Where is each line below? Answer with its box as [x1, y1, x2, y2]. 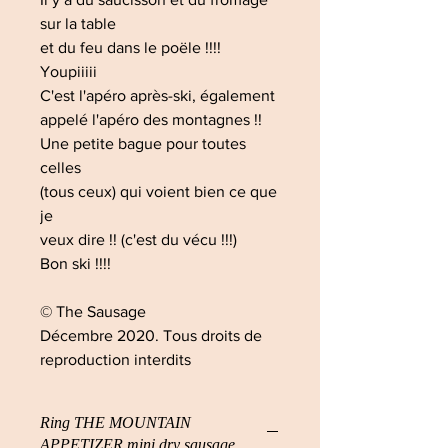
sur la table [40, 15, 120, 32]
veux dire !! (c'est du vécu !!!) [40, 231, 241, 248]
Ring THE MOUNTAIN [40, 414, 191, 431]
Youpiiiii [40, 63, 101, 80]
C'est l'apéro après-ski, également [40, 87, 279, 104]
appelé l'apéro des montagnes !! [40, 111, 266, 128]
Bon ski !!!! [40, 255, 115, 272]
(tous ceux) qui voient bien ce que [40, 183, 277, 200]
